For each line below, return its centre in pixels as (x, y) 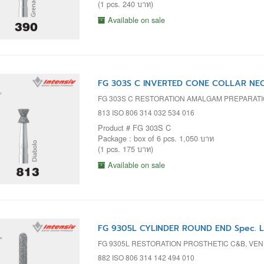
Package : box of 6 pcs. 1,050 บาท (156, 138)
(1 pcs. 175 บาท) (125, 148)
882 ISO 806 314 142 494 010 (146, 258)
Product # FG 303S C (134, 127)
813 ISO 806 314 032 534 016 (146, 112)
